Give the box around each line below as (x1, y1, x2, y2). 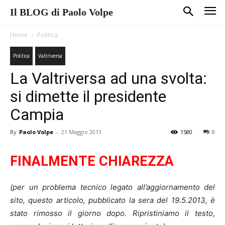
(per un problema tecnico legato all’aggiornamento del (10, 182, 215, 192)
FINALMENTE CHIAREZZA (10, 153, 174, 169)
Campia (10, 104, 64, 124)
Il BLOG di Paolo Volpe (10, 7, 113, 18)
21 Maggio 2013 (61, 128, 101, 136)
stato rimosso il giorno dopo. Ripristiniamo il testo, (10, 208, 215, 218)
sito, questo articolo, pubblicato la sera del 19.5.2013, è (10, 195, 215, 205)
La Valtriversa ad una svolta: (10, 68, 207, 88)
